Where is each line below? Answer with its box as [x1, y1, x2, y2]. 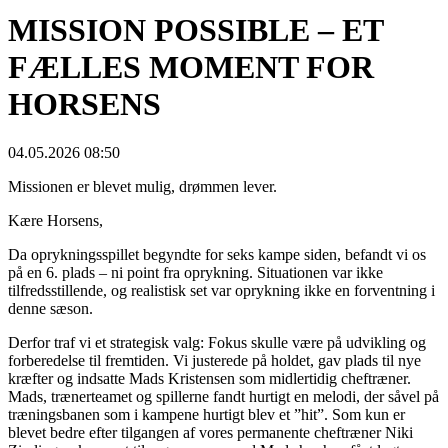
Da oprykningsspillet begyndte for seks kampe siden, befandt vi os [8, 246, 426, 264]
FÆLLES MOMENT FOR [8, 48, 374, 85]
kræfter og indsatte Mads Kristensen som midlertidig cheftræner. [8, 370, 411, 388]
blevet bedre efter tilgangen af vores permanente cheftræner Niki [8, 424, 413, 442]
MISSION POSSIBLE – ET [8, 11, 383, 48]
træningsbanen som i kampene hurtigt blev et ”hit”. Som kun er [8, 406, 405, 424]
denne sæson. [8, 300, 93, 318]
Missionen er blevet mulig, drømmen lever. [8, 178, 277, 196]
